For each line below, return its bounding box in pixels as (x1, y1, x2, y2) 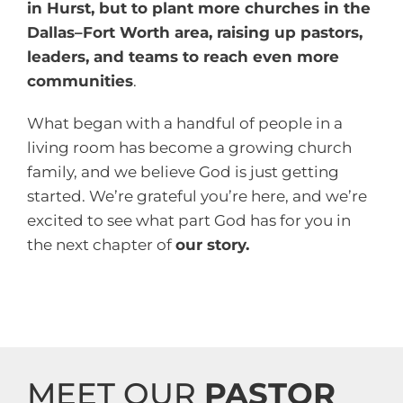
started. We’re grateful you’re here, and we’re (26, 186, 367, 205)
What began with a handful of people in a (26, 113, 343, 132)
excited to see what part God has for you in (26, 210, 351, 229)
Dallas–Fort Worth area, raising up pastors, (26, 22, 363, 41)
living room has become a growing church (26, 138, 352, 157)
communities (26, 71, 133, 90)
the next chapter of (26, 235, 175, 254)
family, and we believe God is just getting (26, 162, 339, 181)
